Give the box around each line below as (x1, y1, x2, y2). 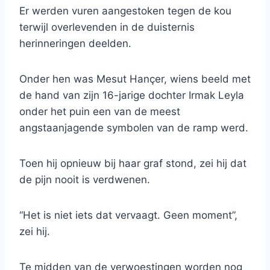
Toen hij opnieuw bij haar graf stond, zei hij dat (19, 157, 246, 170)
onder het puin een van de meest (19, 105, 180, 118)
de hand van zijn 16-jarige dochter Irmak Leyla (19, 89, 244, 102)
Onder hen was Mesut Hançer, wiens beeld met (19, 73, 251, 86)
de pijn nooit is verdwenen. (19, 174, 150, 186)
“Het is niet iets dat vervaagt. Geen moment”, (19, 209, 237, 222)
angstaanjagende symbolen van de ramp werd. (19, 122, 248, 134)
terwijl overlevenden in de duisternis (19, 21, 195, 34)
